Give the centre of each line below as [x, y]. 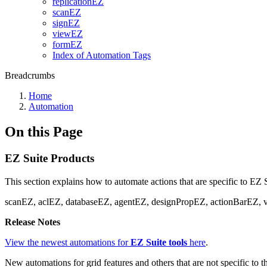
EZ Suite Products [49, 158]
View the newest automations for [68, 242]
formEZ [67, 44]
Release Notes [32, 222]
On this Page [44, 131]
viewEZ [68, 34]
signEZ [66, 23]
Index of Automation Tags [102, 55]
